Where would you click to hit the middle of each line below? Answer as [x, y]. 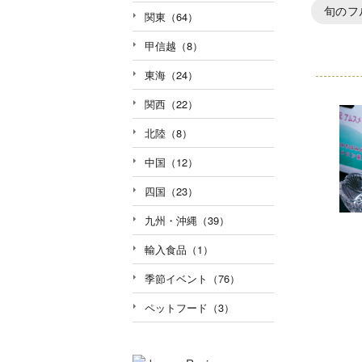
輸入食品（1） [179, 249]
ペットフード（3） [189, 307]
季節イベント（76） [192, 278]
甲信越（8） [174, 45]
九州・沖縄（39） [187, 220]
